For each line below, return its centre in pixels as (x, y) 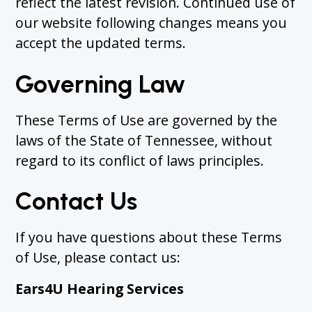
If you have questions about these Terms (149, 237)
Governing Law (101, 84)
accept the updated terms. (101, 43)
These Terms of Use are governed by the (147, 120)
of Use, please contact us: (98, 258)
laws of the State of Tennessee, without (144, 140)
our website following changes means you (151, 23)
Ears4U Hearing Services (100, 288)
